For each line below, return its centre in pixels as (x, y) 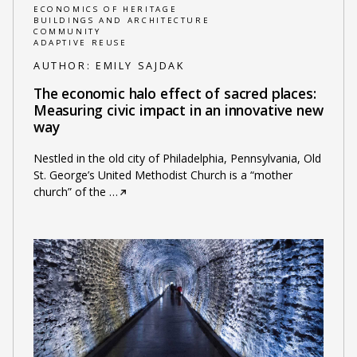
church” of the (69, 191)
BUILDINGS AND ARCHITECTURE (122, 21)
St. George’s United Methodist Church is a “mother (163, 175)
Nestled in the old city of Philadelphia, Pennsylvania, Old (177, 158)
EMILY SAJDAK (140, 66)
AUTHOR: (64, 66)
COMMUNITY (67, 32)
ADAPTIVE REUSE (80, 43)
